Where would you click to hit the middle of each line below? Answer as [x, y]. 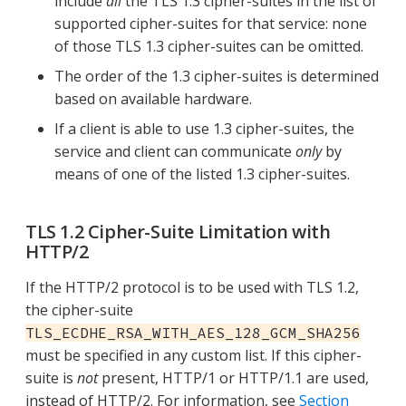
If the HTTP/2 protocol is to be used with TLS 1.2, [192, 287]
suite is [51, 377]
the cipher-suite [79, 309]
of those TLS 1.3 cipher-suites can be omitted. [209, 46]
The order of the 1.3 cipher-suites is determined [217, 76]
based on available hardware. [153, 98]
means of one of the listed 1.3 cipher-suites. [202, 174]
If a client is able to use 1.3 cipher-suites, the [204, 128]
